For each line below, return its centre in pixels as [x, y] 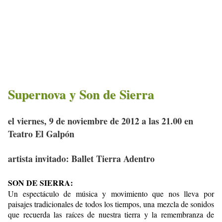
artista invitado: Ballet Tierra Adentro [81, 158]
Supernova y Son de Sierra [81, 94]
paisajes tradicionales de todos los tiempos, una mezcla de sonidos [111, 204]
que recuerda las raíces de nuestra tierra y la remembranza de [111, 214]
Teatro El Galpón [41, 134]
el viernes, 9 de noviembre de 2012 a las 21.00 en [101, 121]
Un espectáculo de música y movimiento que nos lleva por [111, 193]
